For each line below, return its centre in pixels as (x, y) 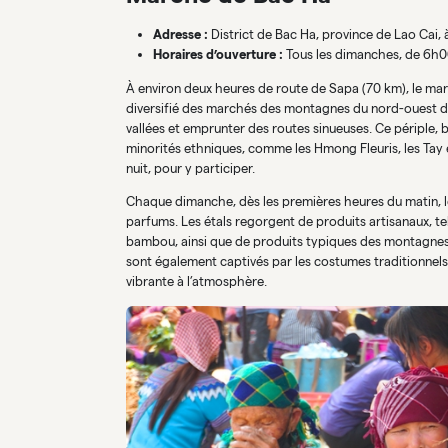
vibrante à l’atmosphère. (196, 282)
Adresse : (180, 35)
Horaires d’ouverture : (217, 55)
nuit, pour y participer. (190, 168)
